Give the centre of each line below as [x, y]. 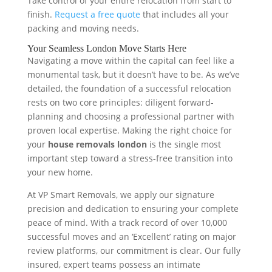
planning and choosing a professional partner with [131, 117]
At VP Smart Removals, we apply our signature [121, 195]
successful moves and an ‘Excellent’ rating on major [131, 237]
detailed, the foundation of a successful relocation [129, 89]
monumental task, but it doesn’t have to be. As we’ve [133, 75]
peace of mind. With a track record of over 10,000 [127, 223]
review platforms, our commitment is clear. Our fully [134, 251]
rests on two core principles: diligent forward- [120, 103]
